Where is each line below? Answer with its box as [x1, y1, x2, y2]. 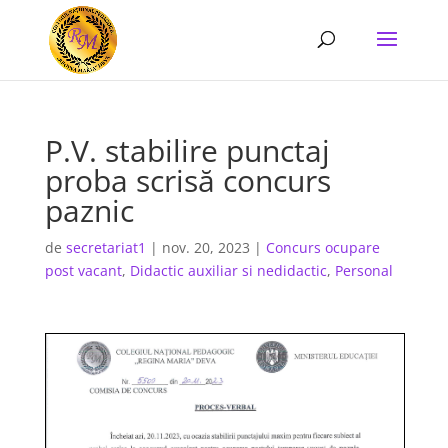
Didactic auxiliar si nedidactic [129, 261, 327, 280]
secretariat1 [65, 238, 146, 257]
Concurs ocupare [265, 238, 380, 257]
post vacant [44, 261, 122, 280]
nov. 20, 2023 [161, 238, 250, 257]
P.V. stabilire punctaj [44, 130, 330, 171]
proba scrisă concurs [44, 160, 331, 201]
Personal [334, 261, 393, 280]
